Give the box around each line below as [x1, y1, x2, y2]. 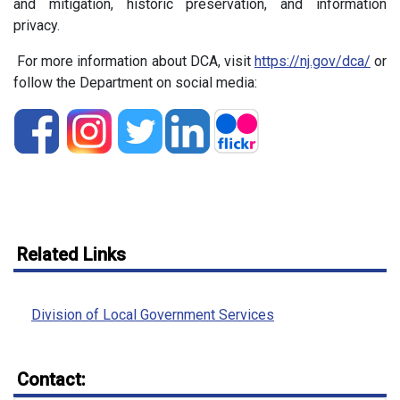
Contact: [17, 369, 86, 390]
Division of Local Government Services [31, 306, 274, 323]
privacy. [13, 17, 60, 34]
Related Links [17, 244, 126, 265]
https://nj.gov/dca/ [254, 53, 371, 70]
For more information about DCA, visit [13, 53, 254, 70]
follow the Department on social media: [13, 74, 261, 91]
